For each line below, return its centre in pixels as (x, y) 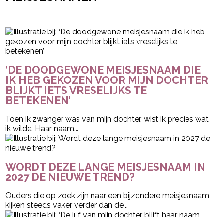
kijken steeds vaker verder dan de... (67, 205)
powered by (148, 17)
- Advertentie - (34, 17)
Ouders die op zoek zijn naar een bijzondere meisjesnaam (108, 195)
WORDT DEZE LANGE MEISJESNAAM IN (106, 167)
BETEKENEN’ (38, 101)
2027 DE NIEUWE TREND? (70, 177)
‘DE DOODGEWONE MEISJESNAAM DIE (103, 70)
